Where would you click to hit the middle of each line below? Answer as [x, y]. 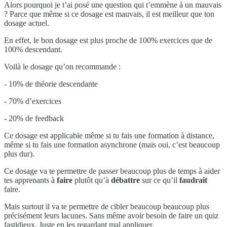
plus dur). [19, 154]
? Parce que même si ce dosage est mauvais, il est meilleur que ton [109, 14]
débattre [125, 180]
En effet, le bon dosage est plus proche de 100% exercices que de [108, 40]
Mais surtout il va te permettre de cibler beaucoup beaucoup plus [107, 206]
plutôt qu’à [92, 180]
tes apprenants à [30, 180]
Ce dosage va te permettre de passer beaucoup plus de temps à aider [112, 171]
